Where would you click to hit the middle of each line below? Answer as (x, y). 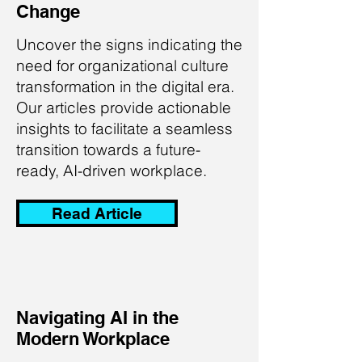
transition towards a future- (108, 149)
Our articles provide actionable (124, 107)
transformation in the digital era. (125, 86)
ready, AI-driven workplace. (112, 170)
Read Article (97, 213)
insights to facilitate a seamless (124, 128)
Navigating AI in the (97, 318)
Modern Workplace (93, 339)
